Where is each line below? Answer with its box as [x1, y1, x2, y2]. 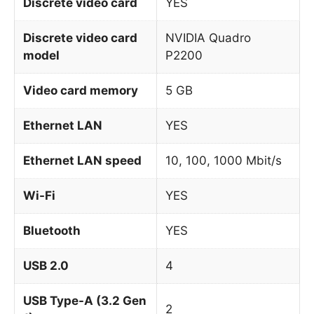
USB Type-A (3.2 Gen [23, 293, 146, 308]
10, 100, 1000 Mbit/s [165, 153, 282, 168]
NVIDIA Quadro [165, 30, 251, 45]
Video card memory [23, 83, 138, 97]
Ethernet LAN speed [23, 153, 142, 168]
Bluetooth [23, 223, 81, 238]
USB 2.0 [23, 258, 69, 273]
